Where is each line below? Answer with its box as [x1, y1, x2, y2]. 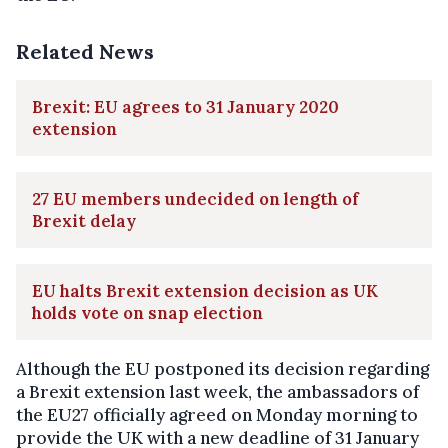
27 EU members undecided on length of [32, 188, 359, 211]
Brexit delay [32, 210, 136, 233]
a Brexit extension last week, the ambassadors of [16, 381, 419, 404]
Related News [16, 39, 154, 65]
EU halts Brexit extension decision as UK [32, 280, 378, 303]
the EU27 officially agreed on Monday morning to [16, 404, 418, 427]
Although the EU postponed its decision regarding [16, 358, 429, 381]
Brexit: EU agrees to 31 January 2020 [32, 96, 339, 119]
